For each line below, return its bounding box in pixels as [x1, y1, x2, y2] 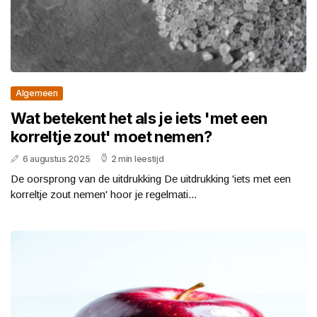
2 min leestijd [110, 154, 164, 165]
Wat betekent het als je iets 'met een [11, 109, 267, 128]
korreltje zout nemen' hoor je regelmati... [11, 188, 197, 201]
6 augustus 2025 [22, 154, 91, 165]
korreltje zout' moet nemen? [11, 127, 212, 146]
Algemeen [16, 88, 58, 99]
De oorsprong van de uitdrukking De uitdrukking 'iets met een [11, 173, 291, 185]
